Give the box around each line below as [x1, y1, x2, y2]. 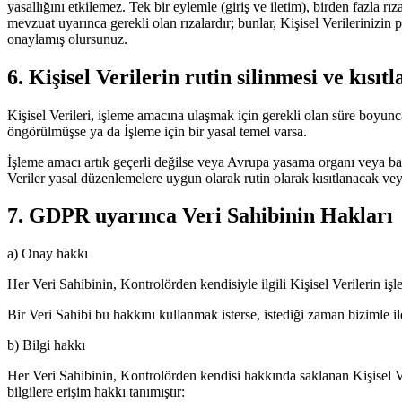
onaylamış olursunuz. [7, 31, 127, 47]
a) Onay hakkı [7, 246, 88, 262]
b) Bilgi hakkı [7, 337, 85, 354]
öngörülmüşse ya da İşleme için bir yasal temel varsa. [7, 123, 307, 139]
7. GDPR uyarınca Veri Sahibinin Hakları [7, 204, 393, 228]
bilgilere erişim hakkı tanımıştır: [7, 384, 185, 400]
